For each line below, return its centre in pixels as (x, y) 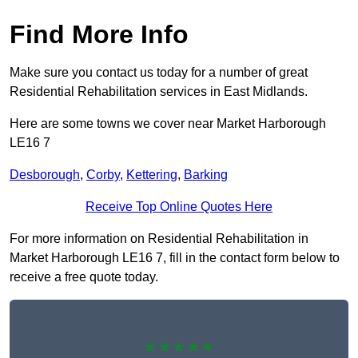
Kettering (152, 175)
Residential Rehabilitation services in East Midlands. (159, 92)
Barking (206, 175)
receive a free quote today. (84, 277)
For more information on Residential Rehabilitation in (159, 239)
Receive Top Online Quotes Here (179, 207)
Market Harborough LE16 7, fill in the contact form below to (175, 258)
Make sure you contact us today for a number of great (159, 73)
